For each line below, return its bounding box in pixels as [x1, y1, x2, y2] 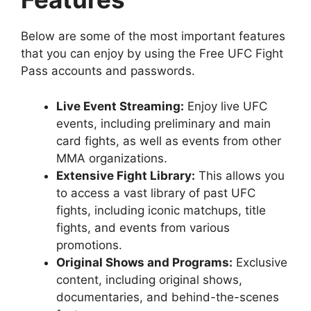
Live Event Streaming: [56, 99, 184, 113]
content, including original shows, [56, 272, 242, 287]
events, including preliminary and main [56, 116, 271, 131]
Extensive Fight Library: [56, 168, 195, 183]
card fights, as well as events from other [56, 133, 281, 148]
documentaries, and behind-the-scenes [56, 289, 279, 304]
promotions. [56, 237, 122, 252]
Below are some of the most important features [21, 29, 285, 44]
